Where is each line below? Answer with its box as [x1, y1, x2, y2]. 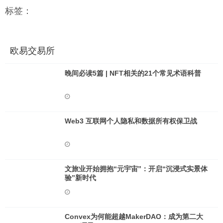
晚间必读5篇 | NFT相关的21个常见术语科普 [65, 69, 201, 77]
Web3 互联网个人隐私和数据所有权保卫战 [65, 117, 197, 125]
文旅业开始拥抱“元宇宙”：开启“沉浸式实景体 [65, 165, 208, 173]
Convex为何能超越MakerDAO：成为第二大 [65, 213, 203, 221]
